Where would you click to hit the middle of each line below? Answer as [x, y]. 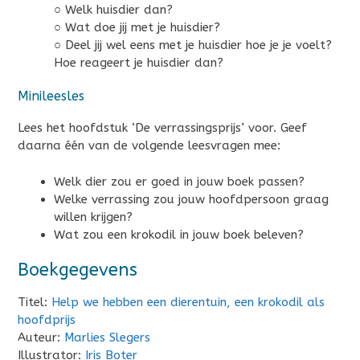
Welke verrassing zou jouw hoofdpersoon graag [191, 199]
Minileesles [51, 96]
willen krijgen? [93, 217]
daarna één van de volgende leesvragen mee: [149, 146]
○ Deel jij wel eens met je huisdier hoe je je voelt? [193, 45]
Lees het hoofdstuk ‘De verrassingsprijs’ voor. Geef [162, 128]
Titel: [35, 302]
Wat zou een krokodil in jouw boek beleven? [179, 234]
